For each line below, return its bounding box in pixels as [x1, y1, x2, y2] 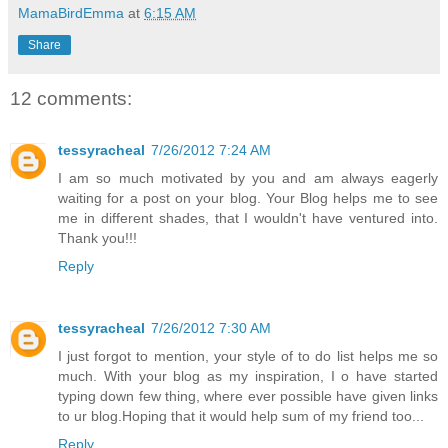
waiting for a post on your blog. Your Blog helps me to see [58, 190, 438, 207]
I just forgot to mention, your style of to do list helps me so [58, 348, 438, 365]
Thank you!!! [58, 230, 137, 247]
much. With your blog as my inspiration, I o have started [58, 368, 438, 385]
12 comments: [10, 87, 132, 109]
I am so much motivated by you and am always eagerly [58, 170, 438, 187]
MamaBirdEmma [18, 4, 124, 21]
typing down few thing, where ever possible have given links [58, 388, 438, 405]
